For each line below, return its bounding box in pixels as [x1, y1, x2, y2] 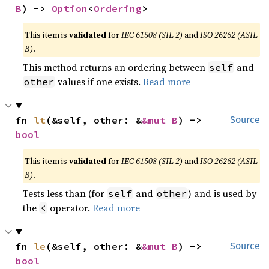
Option [52, 2, 88, 14]
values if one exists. [55, 74, 144, 88]
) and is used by [188, 186, 257, 200]
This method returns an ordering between [23, 60, 208, 74]
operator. [47, 201, 93, 214]
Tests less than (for [23, 186, 107, 200]
